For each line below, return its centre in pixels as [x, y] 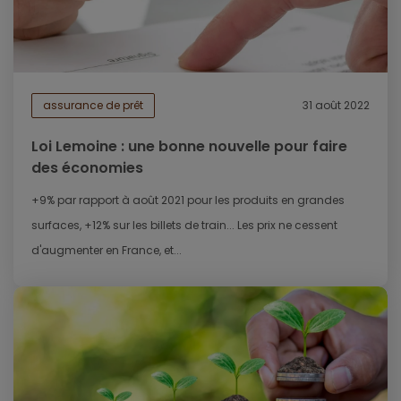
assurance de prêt [93, 106]
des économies [87, 168]
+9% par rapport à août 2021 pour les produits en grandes [188, 200]
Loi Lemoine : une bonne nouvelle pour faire [189, 147]
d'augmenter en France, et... [107, 251]
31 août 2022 [336, 106]
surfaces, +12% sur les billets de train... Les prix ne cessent [184, 226]
